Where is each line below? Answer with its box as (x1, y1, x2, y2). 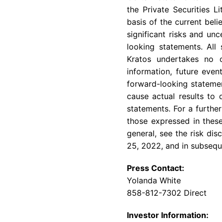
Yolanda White (127, 175, 181, 185)
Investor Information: (127, 210, 209, 220)
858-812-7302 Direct (127, 188, 207, 198)
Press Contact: (127, 163, 184, 173)
